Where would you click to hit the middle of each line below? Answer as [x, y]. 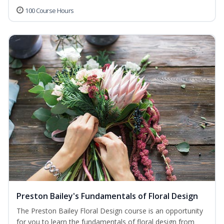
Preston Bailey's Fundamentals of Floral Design [107, 196]
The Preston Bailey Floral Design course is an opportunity [110, 211]
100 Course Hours [49, 11]
